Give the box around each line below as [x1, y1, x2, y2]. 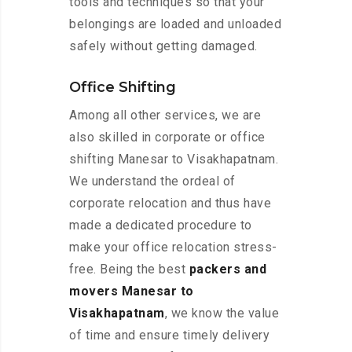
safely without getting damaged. [69, 38, 258, 54]
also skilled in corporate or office [69, 130, 266, 145]
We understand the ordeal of [69, 174, 236, 189]
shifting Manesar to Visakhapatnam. [69, 152, 278, 167]
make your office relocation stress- [69, 240, 277, 255]
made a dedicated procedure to [69, 218, 252, 233]
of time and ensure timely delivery [69, 328, 269, 343]
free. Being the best [69, 262, 189, 277]
